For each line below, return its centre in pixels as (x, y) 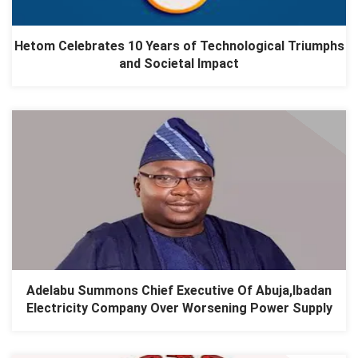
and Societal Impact (179, 64)
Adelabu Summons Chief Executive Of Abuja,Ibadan (179, 291)
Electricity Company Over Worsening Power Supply (179, 308)
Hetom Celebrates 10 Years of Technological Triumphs (179, 46)
